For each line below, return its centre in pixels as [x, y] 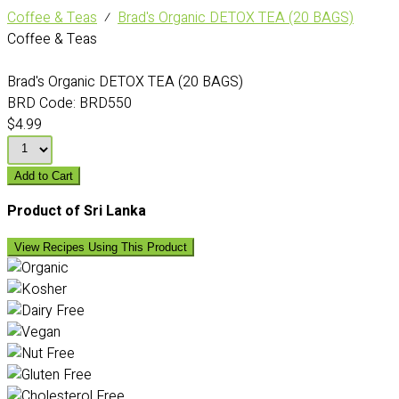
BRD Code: [41, 103]
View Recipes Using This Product [101, 247]
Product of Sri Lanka [77, 211]
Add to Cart [44, 176]
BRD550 [104, 103]
